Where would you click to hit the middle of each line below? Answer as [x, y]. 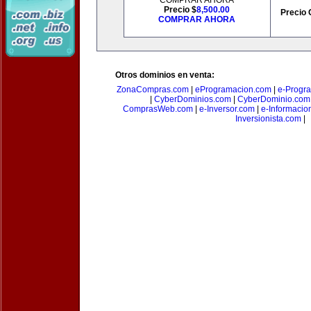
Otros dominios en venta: [165, 75]
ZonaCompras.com [153, 90]
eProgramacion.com [233, 90]
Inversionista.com [268, 119]
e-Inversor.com [227, 109]
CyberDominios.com [192, 99]
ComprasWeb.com [158, 109]
